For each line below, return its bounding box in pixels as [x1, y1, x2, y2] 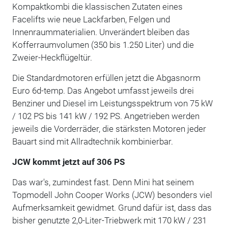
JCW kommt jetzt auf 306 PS [12, 156, 127, 167]
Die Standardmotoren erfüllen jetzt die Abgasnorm [12, 72, 201, 83]
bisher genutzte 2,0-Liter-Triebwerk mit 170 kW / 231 [12, 215, 207, 225]
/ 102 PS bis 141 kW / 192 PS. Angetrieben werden [12, 110, 199, 121]
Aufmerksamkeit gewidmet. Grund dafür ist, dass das [12, 202, 212, 213]
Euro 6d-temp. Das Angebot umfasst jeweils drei [12, 85, 194, 96]
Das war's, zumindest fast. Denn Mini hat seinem [12, 177, 194, 187]
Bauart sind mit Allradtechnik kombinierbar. [12, 136, 173, 147]
